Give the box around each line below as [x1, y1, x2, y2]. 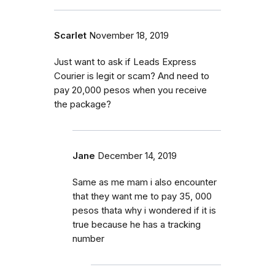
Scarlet [54, 30, 87, 42]
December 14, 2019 [98, 150, 177, 162]
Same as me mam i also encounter [72, 177, 217, 188]
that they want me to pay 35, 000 [72, 191, 212, 203]
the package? [54, 99, 111, 110]
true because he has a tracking [72, 219, 201, 231]
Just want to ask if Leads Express [54, 56, 196, 68]
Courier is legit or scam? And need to [54, 71, 209, 82]
